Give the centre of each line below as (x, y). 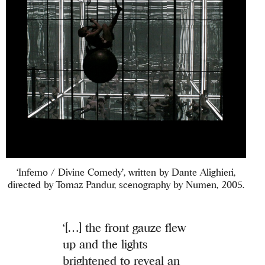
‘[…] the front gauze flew (125, 228)
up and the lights (105, 244)
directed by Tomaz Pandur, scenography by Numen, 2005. (126, 185)
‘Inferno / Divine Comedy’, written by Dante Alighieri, (126, 172)
